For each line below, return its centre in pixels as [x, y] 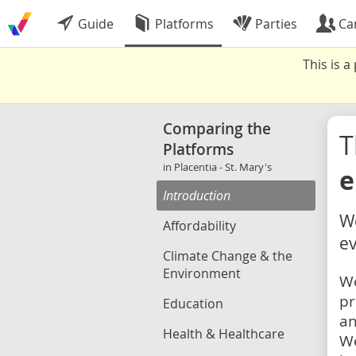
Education [193, 304]
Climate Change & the [228, 256]
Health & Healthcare [224, 334]
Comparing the [217, 129]
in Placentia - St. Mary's [217, 167]
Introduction [197, 195]
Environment [202, 273]
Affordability [199, 226]
